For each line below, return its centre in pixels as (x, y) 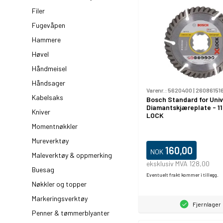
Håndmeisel (49, 68)
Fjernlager (207, 204)
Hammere (46, 40)
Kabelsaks (48, 97)
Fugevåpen (49, 25)
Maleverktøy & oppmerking (72, 155)
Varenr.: (157, 90)
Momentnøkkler (55, 126)
